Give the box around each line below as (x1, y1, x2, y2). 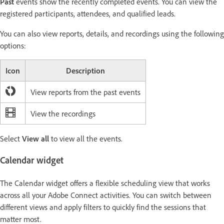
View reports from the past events (30, 86, 140, 97)
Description (66, 65, 105, 75)
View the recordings (30, 108, 95, 118)
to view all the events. (51, 133, 122, 143)
